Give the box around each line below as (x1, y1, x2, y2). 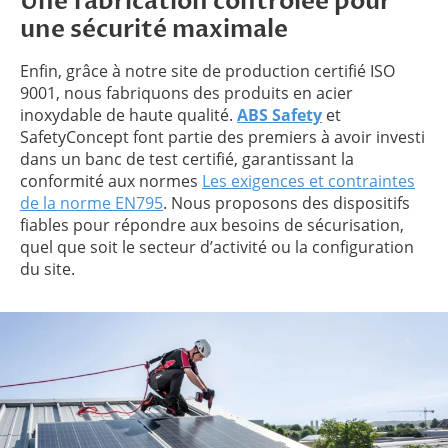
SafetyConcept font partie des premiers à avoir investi (20, 125, 425, 148)
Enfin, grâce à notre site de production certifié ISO (20, 59, 395, 82)
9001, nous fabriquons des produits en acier (20, 81, 353, 104)
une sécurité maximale (20, 12, 288, 46)
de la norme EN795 (20, 191, 163, 214)
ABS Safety (237, 103, 322, 126)
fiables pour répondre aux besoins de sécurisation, (20, 213, 404, 236)
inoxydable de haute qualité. (20, 103, 237, 126)
